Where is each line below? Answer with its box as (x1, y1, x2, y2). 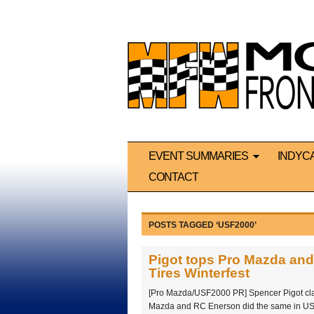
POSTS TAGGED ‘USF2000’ (149, 220, 257, 231)
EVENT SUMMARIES (149, 150, 248, 163)
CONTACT (149, 171, 198, 184)
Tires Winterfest (149, 266, 250, 281)
